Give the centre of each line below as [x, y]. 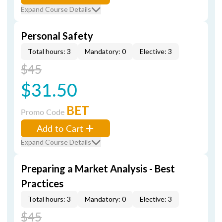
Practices [42, 183]
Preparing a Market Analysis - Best [98, 168]
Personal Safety [57, 36]
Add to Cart [60, 128]
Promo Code [44, 112]
